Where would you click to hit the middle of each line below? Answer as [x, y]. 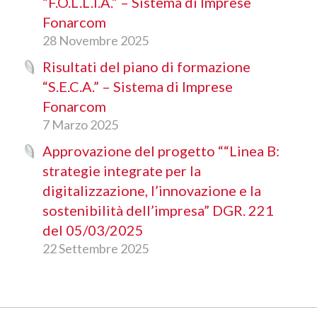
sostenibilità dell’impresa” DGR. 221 [158, 210]
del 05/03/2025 [93, 230]
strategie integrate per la [122, 170]
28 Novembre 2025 [96, 40]
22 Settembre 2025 [96, 248]
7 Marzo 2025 [80, 124]
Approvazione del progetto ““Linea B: [161, 150]
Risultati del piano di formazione [146, 66]
